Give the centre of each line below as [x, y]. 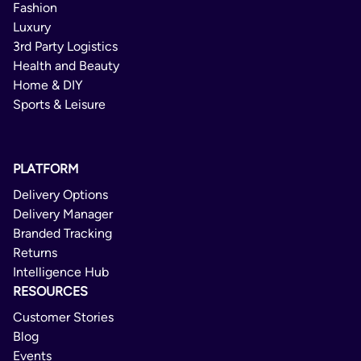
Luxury [32, 27]
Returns [35, 253]
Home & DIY [48, 85]
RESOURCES [50, 292]
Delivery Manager [63, 214]
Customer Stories [63, 317]
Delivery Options [60, 195]
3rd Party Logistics [65, 47]
